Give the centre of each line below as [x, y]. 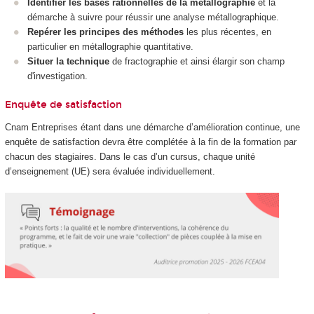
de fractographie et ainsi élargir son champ [197, 62]
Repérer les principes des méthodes [105, 32]
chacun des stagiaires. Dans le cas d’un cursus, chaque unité [130, 157]
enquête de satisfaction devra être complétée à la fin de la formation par [150, 142]
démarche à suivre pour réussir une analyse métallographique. [153, 18]
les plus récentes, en [227, 32]
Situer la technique [68, 62]
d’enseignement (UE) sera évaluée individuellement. [110, 172]
